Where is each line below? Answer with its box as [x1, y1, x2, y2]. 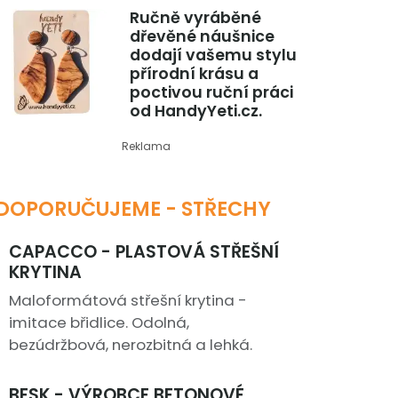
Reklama [121, 139, 171, 155]
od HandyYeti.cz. [129, 100, 262, 123]
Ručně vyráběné [129, 7, 261, 29]
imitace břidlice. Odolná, [9, 312, 189, 334]
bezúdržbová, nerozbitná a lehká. [9, 334, 252, 356]
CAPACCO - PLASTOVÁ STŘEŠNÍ [9, 240, 279, 265]
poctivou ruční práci [129, 82, 293, 104]
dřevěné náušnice [129, 26, 275, 48]
